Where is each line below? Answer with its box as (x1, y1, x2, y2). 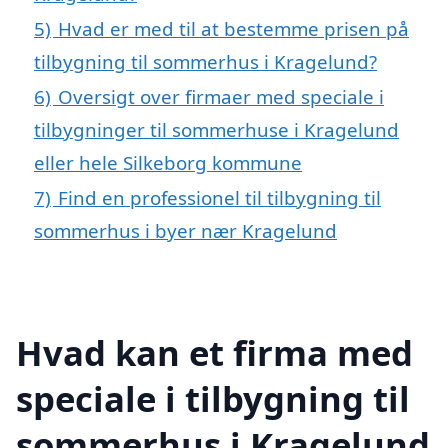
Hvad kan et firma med (16, 328, 413, 376)
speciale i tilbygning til (16, 374, 410, 422)
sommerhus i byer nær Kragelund (34, 218, 337, 244)
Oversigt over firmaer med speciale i (58, 84, 384, 110)
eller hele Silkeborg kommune (34, 150, 302, 176)
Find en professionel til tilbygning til (58, 185, 381, 211)
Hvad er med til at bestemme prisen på (58, 16, 409, 42)
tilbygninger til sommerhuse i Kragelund (34, 117, 399, 143)
